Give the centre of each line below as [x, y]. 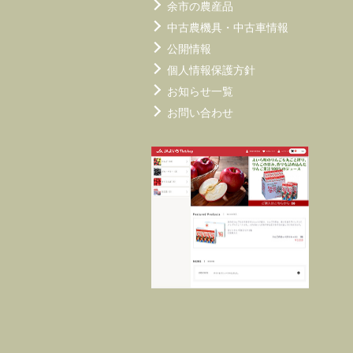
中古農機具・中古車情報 [228, 27]
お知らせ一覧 [200, 91]
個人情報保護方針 [211, 70]
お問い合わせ [200, 112]
